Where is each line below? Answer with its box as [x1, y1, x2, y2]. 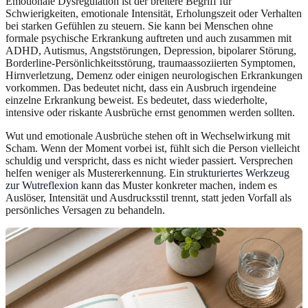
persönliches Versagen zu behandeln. [5, 203, 165, 216]
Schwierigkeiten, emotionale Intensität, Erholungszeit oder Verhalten [5, 7, 302, 19]
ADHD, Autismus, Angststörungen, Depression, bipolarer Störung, [5, 44, 296, 56]
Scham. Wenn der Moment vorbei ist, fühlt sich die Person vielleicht [5, 142, 300, 154]
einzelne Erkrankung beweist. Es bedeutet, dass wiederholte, [5, 93, 267, 106]
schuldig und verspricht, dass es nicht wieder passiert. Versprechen [5, 154, 293, 166]
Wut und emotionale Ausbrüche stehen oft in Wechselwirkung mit [5, 129, 290, 142]
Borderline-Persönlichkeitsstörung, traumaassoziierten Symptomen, [5, 56, 296, 69]
